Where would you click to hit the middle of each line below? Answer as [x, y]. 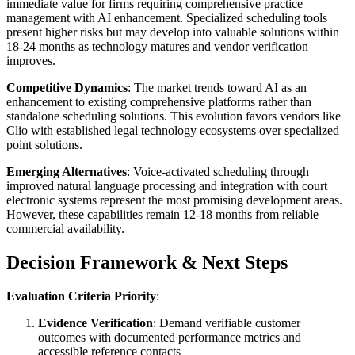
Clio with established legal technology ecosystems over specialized [173, 130]
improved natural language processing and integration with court [167, 185]
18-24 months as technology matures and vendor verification [157, 46]
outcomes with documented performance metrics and [170, 337]
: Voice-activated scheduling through [218, 171]
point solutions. [44, 144]
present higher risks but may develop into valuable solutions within [173, 32]
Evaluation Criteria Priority [81, 296]
